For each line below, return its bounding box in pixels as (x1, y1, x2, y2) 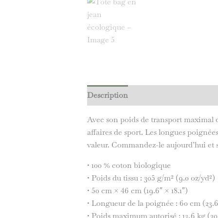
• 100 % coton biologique (87, 160, 171, 171)
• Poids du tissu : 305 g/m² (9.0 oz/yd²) (87, 173, 215, 183)
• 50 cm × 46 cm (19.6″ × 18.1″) (87, 185, 188, 196)
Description (87, 90, 128, 101)
